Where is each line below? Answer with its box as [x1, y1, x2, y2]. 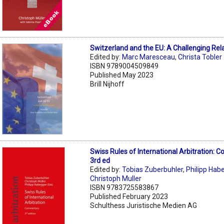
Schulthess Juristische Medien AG [90, 201, 197, 209]
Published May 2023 [90, 70, 154, 79]
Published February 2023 [90, 192, 168, 200]
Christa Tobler [178, 52, 222, 61]
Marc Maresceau [122, 52, 175, 61]
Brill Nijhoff [90, 79, 125, 88]
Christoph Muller [90, 174, 142, 182]
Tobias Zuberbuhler [122, 165, 183, 173]
